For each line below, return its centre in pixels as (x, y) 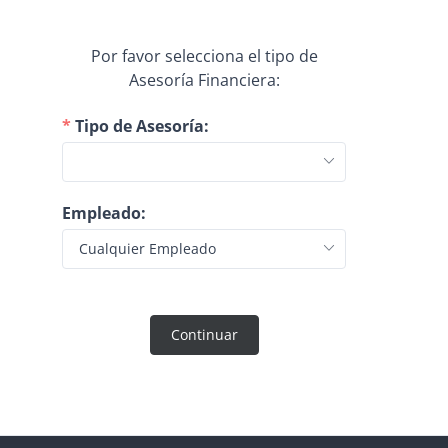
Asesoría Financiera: (204, 80)
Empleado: (104, 213)
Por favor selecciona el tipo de (204, 56)
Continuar (204, 335)
